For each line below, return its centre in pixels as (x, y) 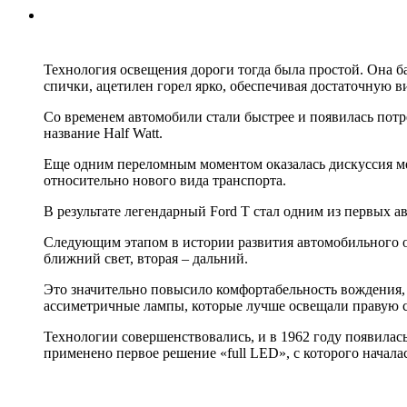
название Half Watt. (103, 133)
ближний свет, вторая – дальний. (146, 258)
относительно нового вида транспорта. (165, 180)
